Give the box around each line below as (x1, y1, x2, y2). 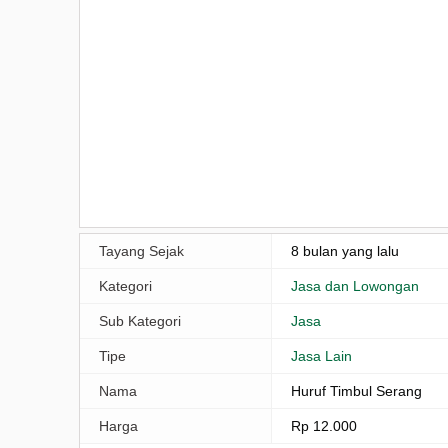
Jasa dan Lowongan (291, 277, 420, 294)
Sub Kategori (99, 312, 181, 329)
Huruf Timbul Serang (291, 382, 423, 399)
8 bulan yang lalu (291, 242, 400, 259)
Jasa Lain (291, 347, 353, 364)
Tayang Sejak (99, 242, 184, 259)
